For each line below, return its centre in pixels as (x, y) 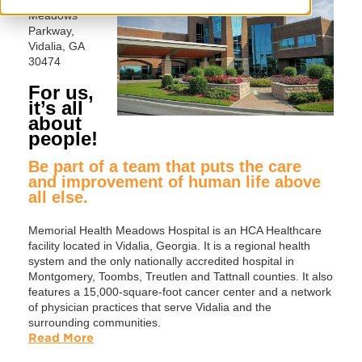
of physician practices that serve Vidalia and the (150, 307)
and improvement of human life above (175, 181)
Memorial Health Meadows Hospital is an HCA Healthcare (175, 230)
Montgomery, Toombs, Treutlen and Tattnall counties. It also (181, 276)
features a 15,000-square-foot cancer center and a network (180, 291)
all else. (58, 197)
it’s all (56, 107)
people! (63, 138)
